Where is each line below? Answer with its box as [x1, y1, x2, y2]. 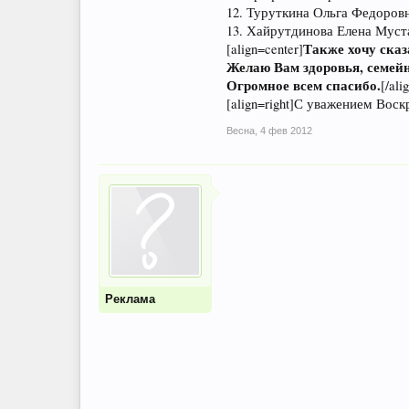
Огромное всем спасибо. [226, 76, 381, 95]
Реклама [105, 292, 155, 306]
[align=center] [226, 40, 303, 58]
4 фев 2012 [260, 125, 312, 136]
